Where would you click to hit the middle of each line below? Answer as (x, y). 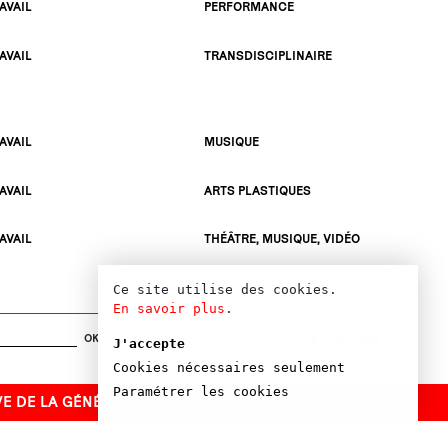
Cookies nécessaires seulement (229, 367)
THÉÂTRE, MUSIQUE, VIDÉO (282, 239)
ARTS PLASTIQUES (258, 190)
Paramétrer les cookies (201, 391)
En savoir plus (169, 308)
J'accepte (149, 343)
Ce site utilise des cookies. (225, 289)
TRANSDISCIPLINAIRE (268, 55)
